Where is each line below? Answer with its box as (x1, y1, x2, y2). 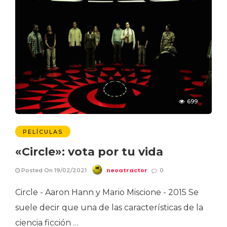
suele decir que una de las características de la (15, 203, 203, 213)
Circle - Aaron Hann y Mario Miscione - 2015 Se (15, 187, 199, 198)
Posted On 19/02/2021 (20, 167, 87, 174)
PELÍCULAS (23, 128, 63, 136)
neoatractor (106, 166, 147, 175)
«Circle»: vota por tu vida (15, 145, 163, 159)
